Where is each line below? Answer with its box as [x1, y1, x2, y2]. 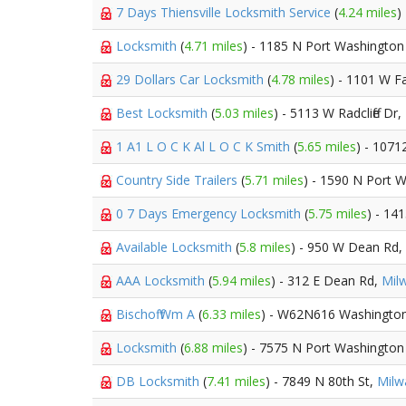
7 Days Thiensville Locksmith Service [116, 4, 334, 21]
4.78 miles [271, 71, 330, 88]
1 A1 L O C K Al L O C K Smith [116, 138, 294, 155]
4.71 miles [184, 37, 243, 54]
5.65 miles [297, 138, 356, 155]
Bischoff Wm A [116, 305, 198, 323]
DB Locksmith [116, 372, 203, 390]
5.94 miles [212, 272, 271, 289]
